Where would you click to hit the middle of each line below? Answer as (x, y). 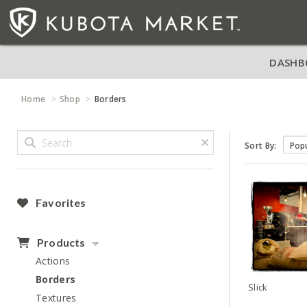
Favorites (60, 202)
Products (60, 242)
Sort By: (261, 146)
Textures (56, 298)
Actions (53, 261)
